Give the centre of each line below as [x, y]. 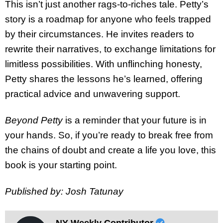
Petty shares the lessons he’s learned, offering [104, 79]
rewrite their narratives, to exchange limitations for [110, 49]
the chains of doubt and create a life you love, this [111, 150]
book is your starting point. [61, 165]
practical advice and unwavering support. [93, 94]
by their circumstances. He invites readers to [100, 34]
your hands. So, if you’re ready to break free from [109, 135]
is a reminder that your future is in [135, 120]
